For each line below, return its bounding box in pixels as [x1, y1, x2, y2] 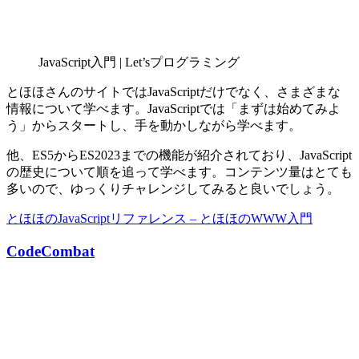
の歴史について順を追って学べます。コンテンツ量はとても [6, 165, 353, 179]
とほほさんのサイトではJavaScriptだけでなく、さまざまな [6, 85, 341, 99]
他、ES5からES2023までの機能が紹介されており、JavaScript [6, 148, 352, 163]
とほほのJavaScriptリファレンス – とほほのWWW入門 [6, 212, 313, 226]
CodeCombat [6, 242, 95, 260]
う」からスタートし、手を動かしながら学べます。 [6, 119, 301, 133]
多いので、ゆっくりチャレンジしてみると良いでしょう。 [6, 182, 340, 196]
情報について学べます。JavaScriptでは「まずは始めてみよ [6, 102, 341, 116]
